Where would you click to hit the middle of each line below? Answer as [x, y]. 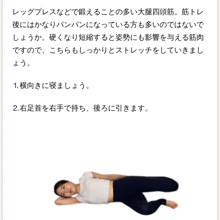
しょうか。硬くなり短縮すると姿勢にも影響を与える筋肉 [108, 37]
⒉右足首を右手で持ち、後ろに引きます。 [82, 108]
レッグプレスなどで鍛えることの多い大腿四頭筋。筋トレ [108, 12]
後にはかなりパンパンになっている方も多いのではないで [108, 25]
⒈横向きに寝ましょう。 [53, 85]
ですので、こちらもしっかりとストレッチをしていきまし [108, 50]
